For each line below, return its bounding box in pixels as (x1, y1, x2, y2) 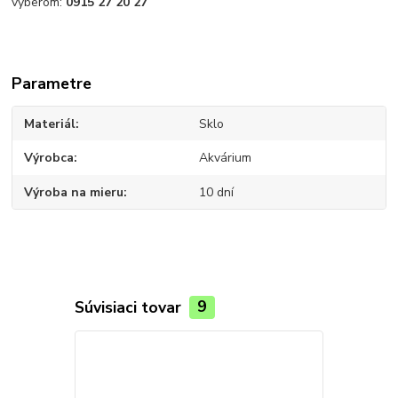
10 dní (198, 183, 234, 201)
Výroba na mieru (24, 183, 124, 201)
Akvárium (198, 149, 251, 167)
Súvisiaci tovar (74, 296, 186, 318)
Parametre (12, 72, 92, 94)
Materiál (24, 115, 76, 132)
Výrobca (24, 149, 75, 167)
